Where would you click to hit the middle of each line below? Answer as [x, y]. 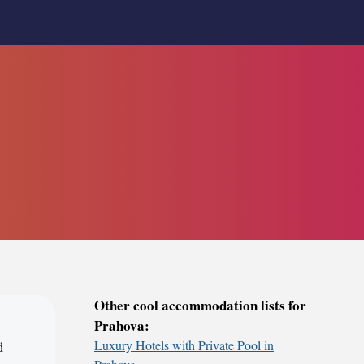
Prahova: [122, 325]
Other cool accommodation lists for [200, 305]
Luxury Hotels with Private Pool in [184, 345]
